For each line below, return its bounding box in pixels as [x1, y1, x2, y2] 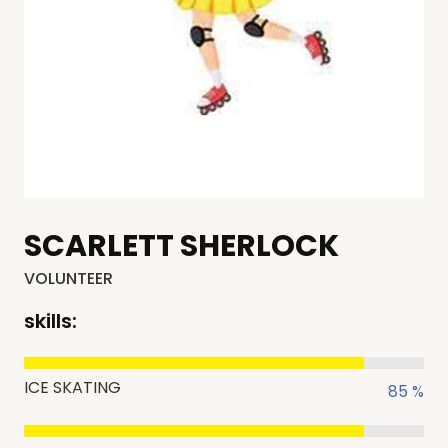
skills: [24, 307, 77, 335]
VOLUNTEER [24, 267, 113, 290]
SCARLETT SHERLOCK [24, 225, 339, 267]
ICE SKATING [24, 376, 121, 399]
